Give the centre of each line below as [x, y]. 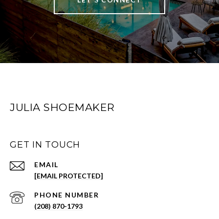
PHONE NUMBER [66, 195]
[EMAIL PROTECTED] [69, 176]
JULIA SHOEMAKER [62, 108]
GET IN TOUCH [45, 145]
